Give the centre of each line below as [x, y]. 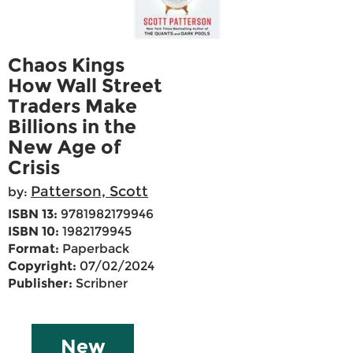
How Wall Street [85, 86]
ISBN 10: [33, 232]
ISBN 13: [33, 214]
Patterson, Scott [89, 192]
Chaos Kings [66, 65]
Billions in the [72, 127]
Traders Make [72, 106]
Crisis [34, 168]
